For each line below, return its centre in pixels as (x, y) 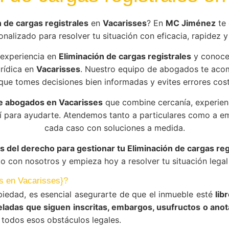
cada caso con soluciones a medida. (114, 128)
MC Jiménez (191, 23)
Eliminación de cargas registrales (125, 56)
